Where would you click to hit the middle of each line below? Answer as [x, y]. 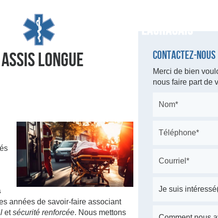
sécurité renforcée [43, 212]
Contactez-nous [184, 55]
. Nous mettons [100, 212]
